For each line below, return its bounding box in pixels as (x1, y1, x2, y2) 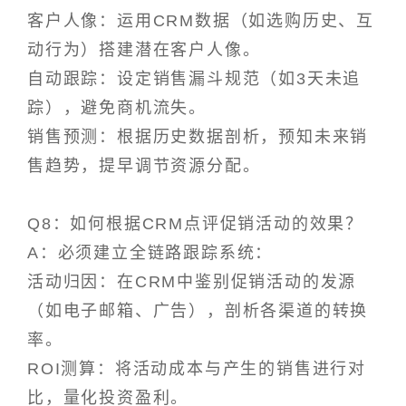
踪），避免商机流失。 (27, 99, 208, 118)
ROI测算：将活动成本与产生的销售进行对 (27, 360, 366, 379)
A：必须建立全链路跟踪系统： (27, 244, 274, 263)
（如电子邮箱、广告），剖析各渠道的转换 (27, 302, 369, 321)
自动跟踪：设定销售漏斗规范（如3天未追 (27, 70, 362, 89)
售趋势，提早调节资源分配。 (27, 157, 261, 176)
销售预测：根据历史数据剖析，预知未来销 (27, 128, 369, 147)
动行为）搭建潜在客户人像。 (27, 41, 261, 60)
